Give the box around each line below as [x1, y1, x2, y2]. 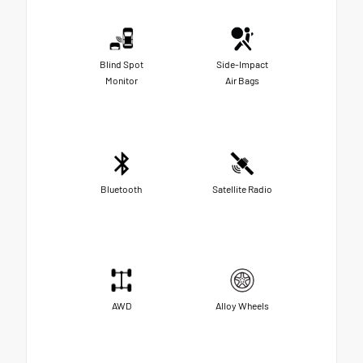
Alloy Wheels [215, 300, 269, 312]
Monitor [105, 75, 138, 87]
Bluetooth [100, 183, 142, 195]
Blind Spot [99, 58, 143, 70]
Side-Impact [216, 58, 268, 70]
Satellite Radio [211, 183, 272, 195]
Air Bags [224, 75, 259, 87]
